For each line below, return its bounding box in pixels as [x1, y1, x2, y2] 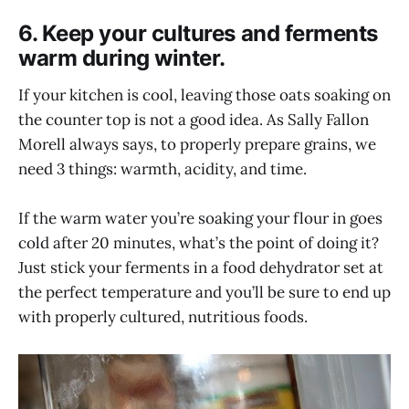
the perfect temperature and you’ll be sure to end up [18, 281, 391, 302]
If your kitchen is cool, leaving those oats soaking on [18, 84, 391, 105]
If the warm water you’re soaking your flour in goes [18, 207, 383, 228]
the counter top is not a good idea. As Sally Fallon [18, 109, 369, 130]
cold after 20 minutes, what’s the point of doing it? [18, 232, 379, 253]
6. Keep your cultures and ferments [18, 20, 378, 47]
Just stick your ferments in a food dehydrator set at [18, 257, 383, 278]
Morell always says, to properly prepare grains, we [18, 133, 376, 154]
